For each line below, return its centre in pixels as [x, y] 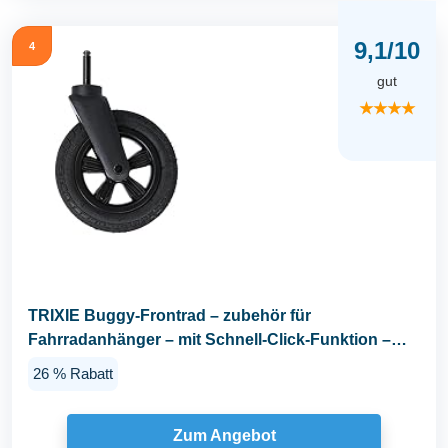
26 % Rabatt [73, 374]
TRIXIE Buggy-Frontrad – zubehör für [169, 316]
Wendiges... [72, 364]
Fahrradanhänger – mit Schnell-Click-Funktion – [209, 340]
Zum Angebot [224, 436]
